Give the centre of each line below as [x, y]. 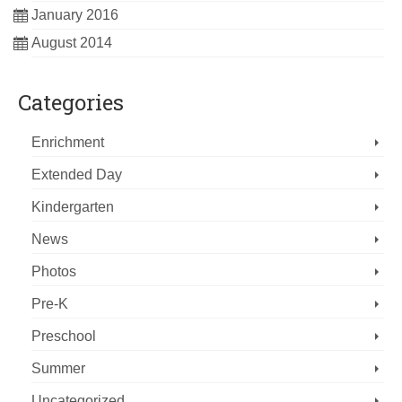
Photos [54, 272]
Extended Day [77, 175]
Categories [71, 103]
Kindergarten [73, 207]
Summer [58, 369]
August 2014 [72, 43]
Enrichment [68, 143]
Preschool [64, 336]
